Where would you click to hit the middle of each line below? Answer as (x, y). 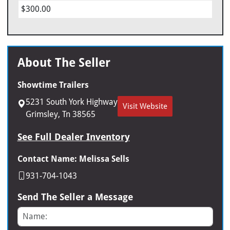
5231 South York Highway (71, 102)
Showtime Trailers (53, 85)
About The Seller (64, 62)
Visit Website (145, 106)
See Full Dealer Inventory (73, 137)
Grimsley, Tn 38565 (60, 114)
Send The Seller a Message (75, 197)
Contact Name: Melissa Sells (73, 159)
